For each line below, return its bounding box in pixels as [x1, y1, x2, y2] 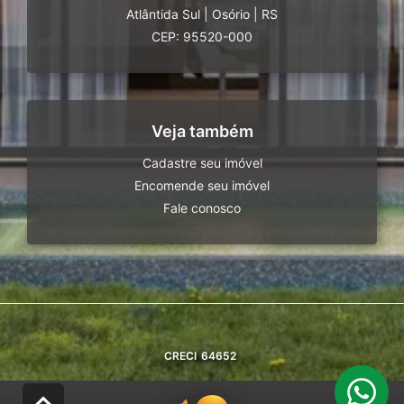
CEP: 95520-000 [151, 29, 252, 44]
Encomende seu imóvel [134, 178, 270, 193]
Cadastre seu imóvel [142, 155, 262, 170]
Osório [212, 6, 250, 22]
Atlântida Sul [126, 6, 200, 22]
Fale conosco [163, 200, 241, 216]
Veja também [151, 122, 253, 141]
